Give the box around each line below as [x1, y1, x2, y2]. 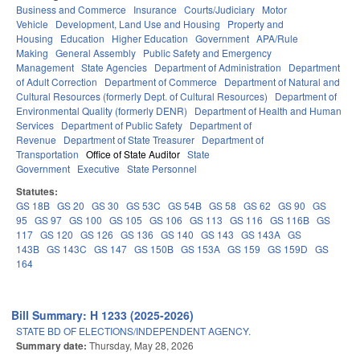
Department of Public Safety [61, 118, 182, 133]
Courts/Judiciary [184, 2, 255, 17]
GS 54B [168, 198, 202, 213]
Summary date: [16, 338, 89, 354]
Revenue [16, 133, 56, 147]
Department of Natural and [224, 75, 340, 89]
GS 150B [134, 242, 174, 256]
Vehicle [16, 17, 48, 31]
